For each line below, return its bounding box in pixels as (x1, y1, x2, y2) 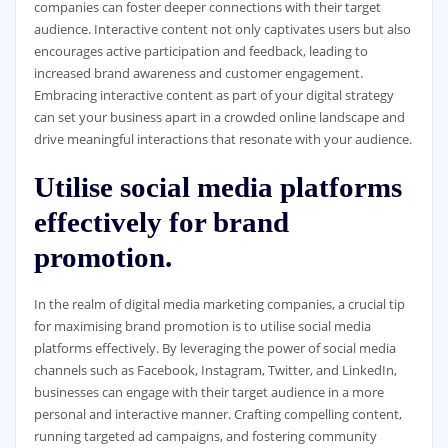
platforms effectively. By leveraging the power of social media (33, 339, 396, 358)
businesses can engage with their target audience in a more (33, 383, 384, 402)
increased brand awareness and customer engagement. (33, 63, 363, 82)
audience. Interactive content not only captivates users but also (33, 19, 411, 38)
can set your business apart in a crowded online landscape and (33, 107, 405, 126)
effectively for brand (33, 206, 289, 239)
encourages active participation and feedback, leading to (33, 41, 368, 60)
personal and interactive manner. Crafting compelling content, (33, 405, 402, 424)
